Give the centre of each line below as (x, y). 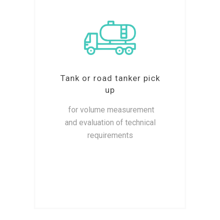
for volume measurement (110, 110)
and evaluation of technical (110, 123)
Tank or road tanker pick (110, 78)
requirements (110, 136)
